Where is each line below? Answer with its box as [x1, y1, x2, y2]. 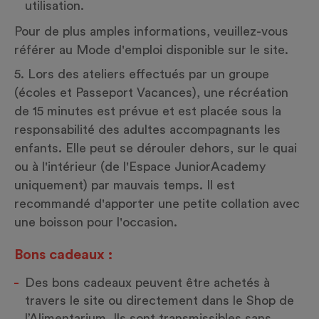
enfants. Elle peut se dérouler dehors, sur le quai [14, 142, 297, 155]
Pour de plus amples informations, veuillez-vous [14, 25, 288, 38]
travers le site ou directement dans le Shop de [25, 294, 294, 307]
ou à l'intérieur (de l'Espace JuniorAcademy [14, 160, 266, 173]
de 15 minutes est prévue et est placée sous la [14, 105, 281, 117]
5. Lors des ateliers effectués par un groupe [14, 68, 269, 80]
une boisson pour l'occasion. [14, 216, 177, 229]
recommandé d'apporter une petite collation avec [14, 197, 300, 210]
